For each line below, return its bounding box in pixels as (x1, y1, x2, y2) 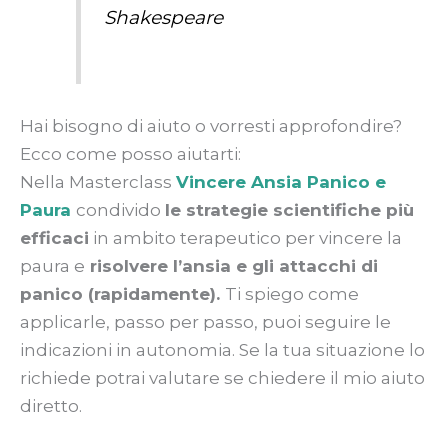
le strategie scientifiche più (165, 200, 414, 221)
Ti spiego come (225, 284, 359, 305)
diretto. (20, 396, 82, 417)
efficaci (20, 228, 89, 249)
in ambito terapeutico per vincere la (89, 228, 402, 249)
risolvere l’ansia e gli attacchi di (85, 256, 378, 277)
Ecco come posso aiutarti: (20, 144, 241, 165)
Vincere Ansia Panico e (176, 172, 386, 193)
